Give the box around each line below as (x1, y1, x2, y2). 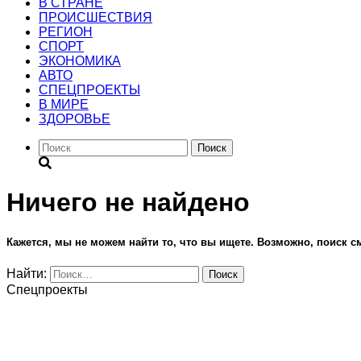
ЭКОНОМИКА (39, 54, 121, 68)
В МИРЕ (39, 98, 89, 111)
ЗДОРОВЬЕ (39, 112, 110, 126)
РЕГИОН (39, 25, 93, 39)
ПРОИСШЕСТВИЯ (39, 10, 152, 24)
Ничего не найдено (6, 188, 250, 218)
